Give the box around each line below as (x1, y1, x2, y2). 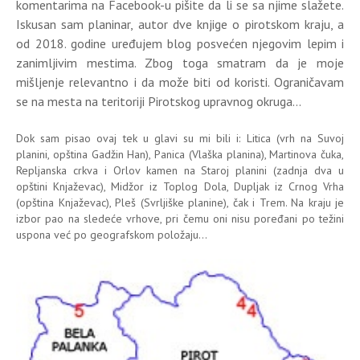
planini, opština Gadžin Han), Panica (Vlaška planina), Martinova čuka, (16, 147, 344, 162)
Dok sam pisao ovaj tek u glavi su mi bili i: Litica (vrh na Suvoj (16, 131, 344, 145)
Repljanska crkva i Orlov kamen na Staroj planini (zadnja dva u (16, 163, 344, 178)
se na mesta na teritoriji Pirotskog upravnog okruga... (16, 93, 301, 109)
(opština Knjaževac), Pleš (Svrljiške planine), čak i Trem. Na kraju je (16, 195, 344, 210)
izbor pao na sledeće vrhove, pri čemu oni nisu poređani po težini (16, 211, 344, 226)
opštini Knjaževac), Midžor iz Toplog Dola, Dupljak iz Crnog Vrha (16, 179, 344, 194)
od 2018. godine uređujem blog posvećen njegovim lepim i (16, 35, 344, 51)
